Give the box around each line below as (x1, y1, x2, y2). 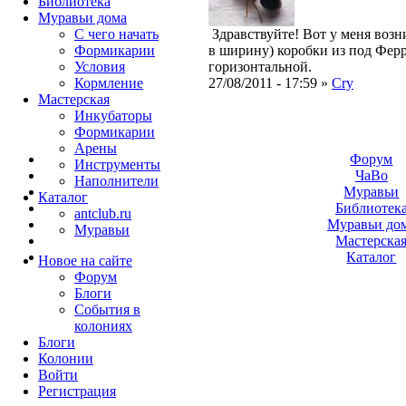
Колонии (38, 351, 93, 366)
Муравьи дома (38, 10, 127, 25)
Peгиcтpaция (38, 383, 116, 399)
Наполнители (74, 173, 159, 188)
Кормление (74, 75, 143, 91)
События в (74, 302, 140, 317)
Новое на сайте (38, 253, 132, 268)
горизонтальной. (208, 59, 312, 75)
